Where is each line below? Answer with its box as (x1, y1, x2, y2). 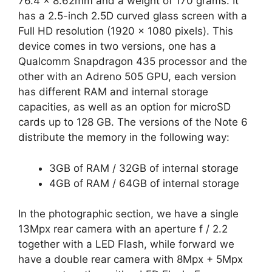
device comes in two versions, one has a (18, 40, 216, 53)
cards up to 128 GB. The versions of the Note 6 (18, 116, 248, 129)
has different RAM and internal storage (18, 86, 208, 98)
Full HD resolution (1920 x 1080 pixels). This (18, 25, 233, 38)
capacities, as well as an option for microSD (18, 101, 231, 114)
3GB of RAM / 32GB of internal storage (49, 161, 239, 174)
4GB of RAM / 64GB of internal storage (49, 177, 239, 189)
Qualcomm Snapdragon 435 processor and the (18, 55, 247, 68)
